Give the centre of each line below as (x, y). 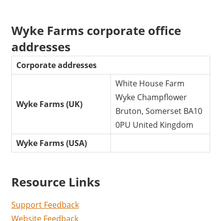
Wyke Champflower (151, 97)
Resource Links (55, 182)
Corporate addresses (57, 65)
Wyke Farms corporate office (96, 30)
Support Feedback (45, 205)
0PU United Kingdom (155, 125)
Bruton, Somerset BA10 (159, 111)
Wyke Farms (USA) (52, 143)
